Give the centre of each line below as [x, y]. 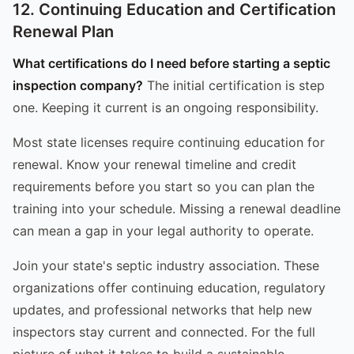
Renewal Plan [63, 31]
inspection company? [78, 85]
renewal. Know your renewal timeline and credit [154, 164]
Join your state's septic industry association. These [166, 265]
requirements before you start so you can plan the [164, 186]
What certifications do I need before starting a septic [171, 63]
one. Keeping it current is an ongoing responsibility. [166, 107]
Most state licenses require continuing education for [169, 142]
